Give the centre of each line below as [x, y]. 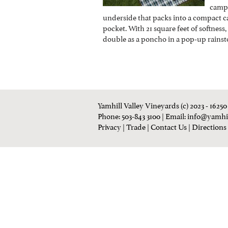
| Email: [174, 115]
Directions [209, 126]
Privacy [109, 126]
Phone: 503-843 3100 [129, 115]
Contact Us [169, 126]
